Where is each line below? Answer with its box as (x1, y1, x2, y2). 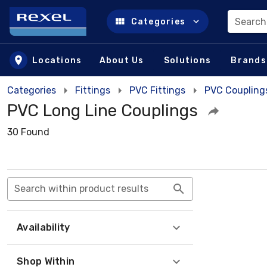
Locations (32, 55, 82, 66)
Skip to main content (18, 26, 122, 40)
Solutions (163, 55, 211, 66)
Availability (17, 222, 70, 233)
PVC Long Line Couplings (7, 101, 198, 120)
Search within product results (14, 183, 148, 194)
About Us (99, 55, 144, 66)
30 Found (7, 126, 49, 138)
